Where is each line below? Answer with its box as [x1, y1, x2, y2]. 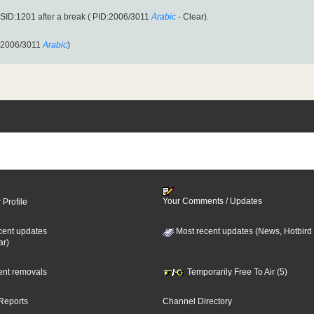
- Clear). [176, 12, 209, 22]
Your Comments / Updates [162, 196, 262, 206]
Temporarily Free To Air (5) [184, 266, 287, 277]
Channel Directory [162, 296, 232, 306]
